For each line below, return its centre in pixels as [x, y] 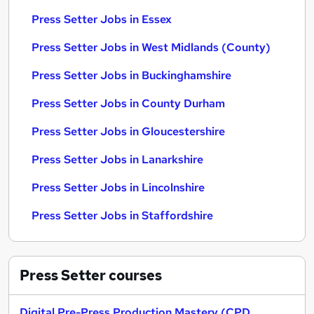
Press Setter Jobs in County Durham [128, 103]
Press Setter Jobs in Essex [102, 19]
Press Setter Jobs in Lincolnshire [118, 187]
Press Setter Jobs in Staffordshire [122, 216]
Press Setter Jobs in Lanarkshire [117, 159]
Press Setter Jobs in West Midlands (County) [151, 47]
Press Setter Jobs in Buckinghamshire [131, 75]
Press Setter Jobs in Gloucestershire [128, 131]
